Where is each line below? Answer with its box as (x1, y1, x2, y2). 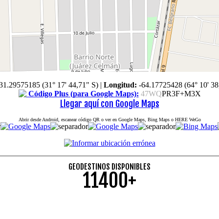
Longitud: (104, 80, 137, 89)
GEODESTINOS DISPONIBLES (68, 161, 151, 172)
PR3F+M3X (161, 89, 201, 98)
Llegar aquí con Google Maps (60, 98, 159, 109)
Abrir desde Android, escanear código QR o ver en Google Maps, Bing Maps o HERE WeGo (18, 116, 201, 122)
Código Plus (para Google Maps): (26, 89, 139, 98)
